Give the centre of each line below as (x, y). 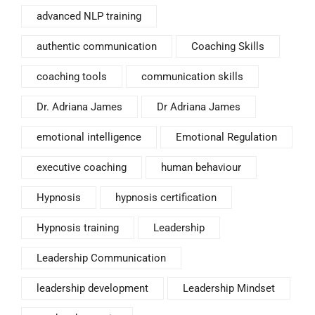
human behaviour (201, 167)
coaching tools (72, 76)
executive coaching (82, 167)
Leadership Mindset (229, 288)
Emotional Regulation (226, 137)
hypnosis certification (166, 197)
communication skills (192, 76)
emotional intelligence (89, 137)
